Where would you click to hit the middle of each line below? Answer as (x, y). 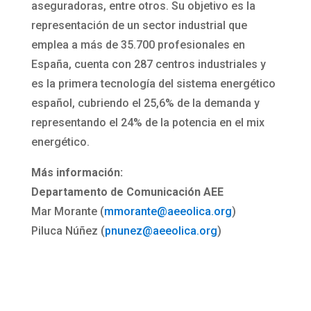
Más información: (77, 173)
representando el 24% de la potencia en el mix (148, 123)
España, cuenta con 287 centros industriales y (148, 65)
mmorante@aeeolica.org (168, 212)
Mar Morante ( (67, 212)
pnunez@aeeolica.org (161, 231)
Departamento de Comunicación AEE (127, 192)
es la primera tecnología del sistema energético (153, 84)
